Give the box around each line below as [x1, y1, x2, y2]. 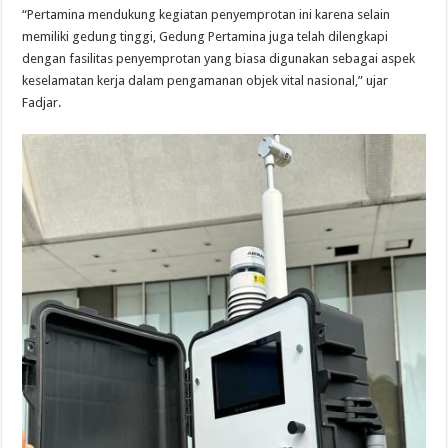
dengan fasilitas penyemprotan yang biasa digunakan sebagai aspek [22, 51, 416, 66]
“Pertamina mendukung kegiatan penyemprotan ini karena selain [22, 7, 391, 22]
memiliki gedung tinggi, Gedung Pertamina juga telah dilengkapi [22, 29, 389, 44]
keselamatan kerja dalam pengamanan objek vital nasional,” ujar [22, 73, 389, 88]
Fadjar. [22, 95, 62, 110]
